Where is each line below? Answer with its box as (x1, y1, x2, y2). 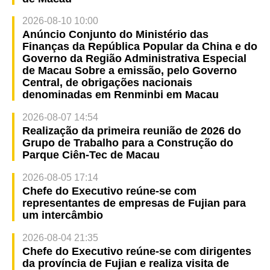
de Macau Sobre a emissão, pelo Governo (22, 64, 237, 77)
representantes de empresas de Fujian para (22, 197, 246, 210)
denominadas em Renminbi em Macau (22, 89, 219, 101)
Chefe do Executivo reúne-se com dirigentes (22, 245, 251, 258)
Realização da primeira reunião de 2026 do (22, 125, 241, 137)
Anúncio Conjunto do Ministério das (22, 28, 209, 41)
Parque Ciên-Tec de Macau (22, 149, 160, 162)
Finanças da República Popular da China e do (22, 40, 257, 53)
